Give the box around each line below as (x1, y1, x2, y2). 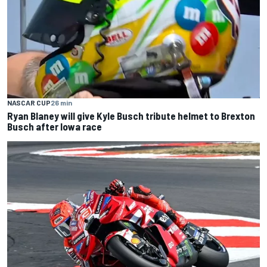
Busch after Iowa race (7, 120, 102, 132)
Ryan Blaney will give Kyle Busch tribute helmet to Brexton (7, 109, 255, 122)
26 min (51, 98, 72, 107)
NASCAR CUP (7, 98, 51, 107)
